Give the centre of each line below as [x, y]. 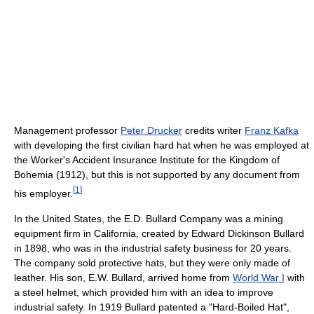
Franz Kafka [272, 131]
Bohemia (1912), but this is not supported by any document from [157, 175]
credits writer [213, 131]
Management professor [67, 131]
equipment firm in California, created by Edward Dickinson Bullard [159, 234]
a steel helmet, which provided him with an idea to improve [144, 293]
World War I [259, 278]
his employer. [43, 194]
